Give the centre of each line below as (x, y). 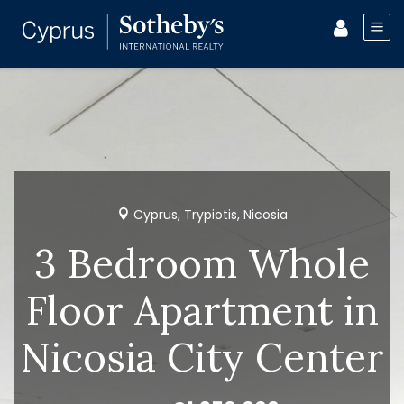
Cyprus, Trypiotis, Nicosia (208, 215)
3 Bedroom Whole (202, 263)
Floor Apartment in (202, 310)
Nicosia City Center (202, 357)
